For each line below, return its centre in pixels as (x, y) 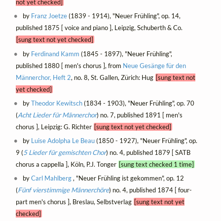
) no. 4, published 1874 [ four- (150, 190)
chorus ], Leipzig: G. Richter (55, 127)
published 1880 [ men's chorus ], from (69, 65)
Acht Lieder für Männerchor (57, 115)
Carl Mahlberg (52, 178)
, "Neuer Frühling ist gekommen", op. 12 (128, 178)
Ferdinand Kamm (55, 54)
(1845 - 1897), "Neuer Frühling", (126, 54)
